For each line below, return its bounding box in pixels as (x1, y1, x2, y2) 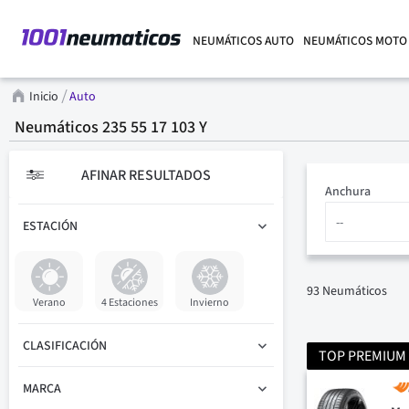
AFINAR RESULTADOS (81, 165, 211, 185)
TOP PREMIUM (319, 346, 407, 366)
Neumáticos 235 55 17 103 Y (15, 116, 207, 139)
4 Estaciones (100, 295, 158, 310)
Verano (32, 295, 66, 310)
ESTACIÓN (23, 217, 78, 236)
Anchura (325, 183, 372, 201)
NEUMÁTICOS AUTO (193, 32, 294, 49)
